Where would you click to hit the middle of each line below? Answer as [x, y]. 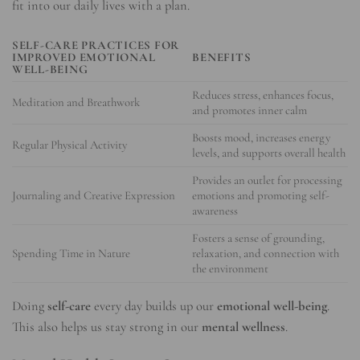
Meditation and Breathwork [76, 102]
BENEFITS [222, 57]
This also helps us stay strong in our [107, 327]
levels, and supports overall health [269, 152]
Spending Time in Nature [71, 253]
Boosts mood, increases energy [262, 137]
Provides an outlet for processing [268, 180]
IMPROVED [46, 57]
